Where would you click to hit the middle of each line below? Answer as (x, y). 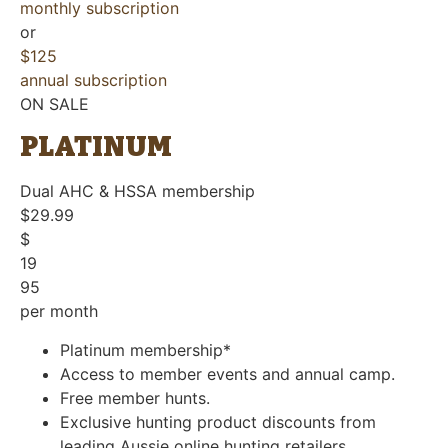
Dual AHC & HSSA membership (137, 191)
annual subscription (93, 79)
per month (59, 311)
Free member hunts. (135, 397)
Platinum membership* (145, 349)
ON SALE (54, 103)
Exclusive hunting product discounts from (218, 421)
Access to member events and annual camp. (227, 373)
